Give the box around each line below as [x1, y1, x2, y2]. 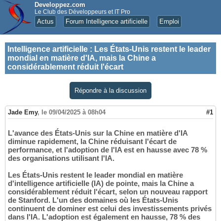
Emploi [159, 18, 179, 25]
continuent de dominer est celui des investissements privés [8, 204, 212, 213]
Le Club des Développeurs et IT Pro [35, 8, 130, 15]
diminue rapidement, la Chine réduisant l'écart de [8, 137, 177, 146]
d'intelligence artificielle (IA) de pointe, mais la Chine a [8, 179, 194, 188]
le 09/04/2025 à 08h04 [41, 109, 106, 116]
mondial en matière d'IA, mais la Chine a [7, 54, 156, 62]
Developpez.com [35, 1, 85, 8]
